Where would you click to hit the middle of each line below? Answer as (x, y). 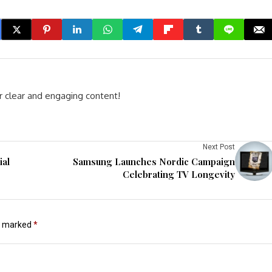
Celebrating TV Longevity (179, 174)
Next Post (219, 147)
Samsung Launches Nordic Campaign (154, 161)
